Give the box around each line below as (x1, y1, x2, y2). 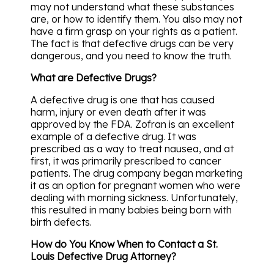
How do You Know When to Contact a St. (31, 237, 218, 250)
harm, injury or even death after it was (31, 105, 206, 118)
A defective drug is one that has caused (31, 93, 215, 106)
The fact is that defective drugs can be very (31, 37, 234, 50)
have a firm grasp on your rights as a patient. (31, 24, 237, 37)
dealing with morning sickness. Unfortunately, (31, 191, 238, 204)
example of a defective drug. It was (31, 130, 196, 143)
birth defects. (31, 215, 92, 228)
